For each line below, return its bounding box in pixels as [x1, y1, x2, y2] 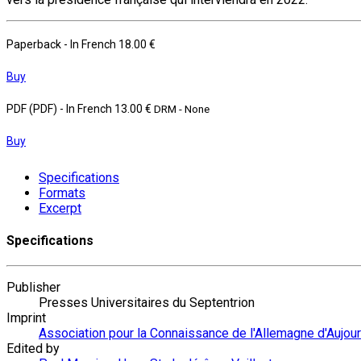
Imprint [6, 310, 46, 326]
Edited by [6, 341, 60, 357]
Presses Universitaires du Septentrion [39, 295, 255, 311]
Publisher [6, 280, 60, 296]
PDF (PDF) [6, 102, 60, 115]
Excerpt [39, 200, 81, 216]
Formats [39, 185, 85, 201]
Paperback [6, 37, 64, 51]
